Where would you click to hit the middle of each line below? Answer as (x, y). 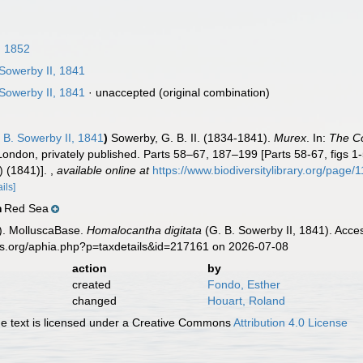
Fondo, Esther (243, 284)
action (89, 268)
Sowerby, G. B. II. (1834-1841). (193, 138)
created (91, 284)
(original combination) (213, 92)
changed (94, 301)
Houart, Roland (246, 301)
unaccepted (126, 92)
